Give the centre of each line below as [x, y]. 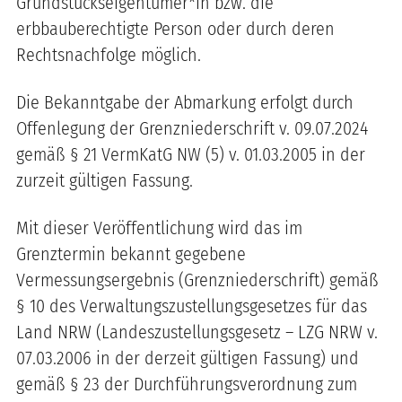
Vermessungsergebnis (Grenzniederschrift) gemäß [197, 280]
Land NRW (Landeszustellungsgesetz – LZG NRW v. [197, 332]
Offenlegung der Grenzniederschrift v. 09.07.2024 [192, 128]
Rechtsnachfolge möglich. [111, 54]
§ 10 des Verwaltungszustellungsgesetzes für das [192, 306]
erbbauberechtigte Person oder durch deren [175, 28]
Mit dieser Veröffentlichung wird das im [159, 227]
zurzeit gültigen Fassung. [105, 180]
